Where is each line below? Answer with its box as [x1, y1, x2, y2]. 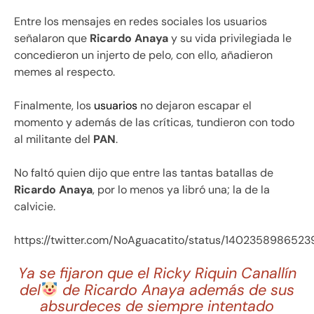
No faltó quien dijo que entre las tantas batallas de [14, 165, 273, 180]
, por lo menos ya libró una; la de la [93, 182, 270, 197]
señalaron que [14, 30, 90, 46]
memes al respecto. [14, 64, 115, 79]
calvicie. [14, 198, 55, 214]
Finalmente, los [14, 97, 94, 113]
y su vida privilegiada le [168, 30, 292, 46]
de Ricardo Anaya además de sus [57, 280, 294, 301]
